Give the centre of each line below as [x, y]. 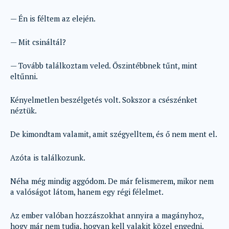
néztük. [24, 110]
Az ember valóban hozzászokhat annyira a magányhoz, [107, 215]
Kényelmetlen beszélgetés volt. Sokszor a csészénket [104, 100]
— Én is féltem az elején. [53, 18]
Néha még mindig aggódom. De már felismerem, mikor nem [112, 181]
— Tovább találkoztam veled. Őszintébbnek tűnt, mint [104, 65]
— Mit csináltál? [38, 42]
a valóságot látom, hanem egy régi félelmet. [87, 192]
